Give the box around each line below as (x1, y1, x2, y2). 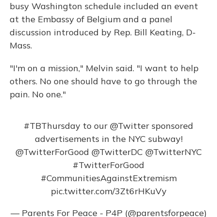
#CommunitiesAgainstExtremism (40, 172, 177, 184)
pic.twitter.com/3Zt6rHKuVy (50, 186, 167, 197)
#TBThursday (24, 120, 80, 131)
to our (80, 120, 110, 131)
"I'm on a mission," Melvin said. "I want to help (10, 62, 199, 74)
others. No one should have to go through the (10, 76, 197, 87)
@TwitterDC (91, 146, 143, 157)
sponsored (149, 120, 193, 131)
